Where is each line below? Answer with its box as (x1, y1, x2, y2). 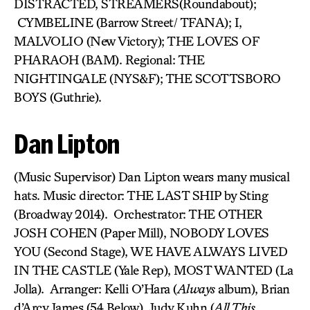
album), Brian (215, 281, 290, 296)
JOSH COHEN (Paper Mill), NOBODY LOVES (14, 225, 269, 240)
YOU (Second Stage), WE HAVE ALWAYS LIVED (14, 244, 287, 259)
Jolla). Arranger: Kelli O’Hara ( (14, 281, 177, 296)
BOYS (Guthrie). (14, 89, 102, 104)
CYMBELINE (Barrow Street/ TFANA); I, (14, 15, 242, 30)
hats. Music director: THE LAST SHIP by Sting (14, 188, 268, 203)
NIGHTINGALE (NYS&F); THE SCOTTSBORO (14, 71, 281, 86)
